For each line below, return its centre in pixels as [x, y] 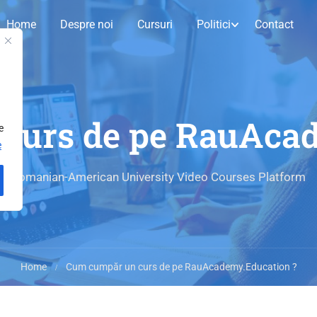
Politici [214, 24]
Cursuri [155, 24]
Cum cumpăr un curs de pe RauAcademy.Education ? [181, 267]
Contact [274, 24]
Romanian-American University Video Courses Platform [158, 177]
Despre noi [87, 24]
